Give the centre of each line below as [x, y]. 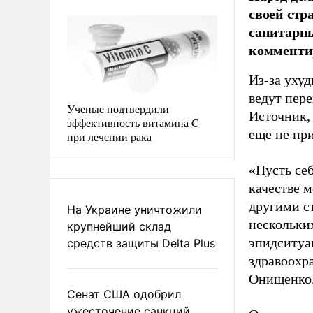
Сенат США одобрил [124, 294]
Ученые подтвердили [118, 108]
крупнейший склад [119, 226]
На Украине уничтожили [134, 209]
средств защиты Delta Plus [141, 243]
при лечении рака [109, 136]
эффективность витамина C [133, 122]
